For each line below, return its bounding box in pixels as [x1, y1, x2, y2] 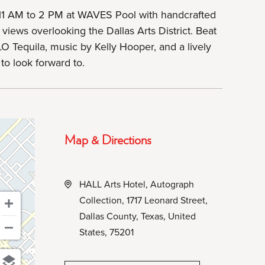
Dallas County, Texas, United [79, 209, 196, 222]
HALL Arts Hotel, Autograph [79, 177, 195, 190]
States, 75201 [79, 225, 134, 238]
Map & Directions [64, 130, 152, 148]
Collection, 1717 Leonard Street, [79, 193, 208, 206]
